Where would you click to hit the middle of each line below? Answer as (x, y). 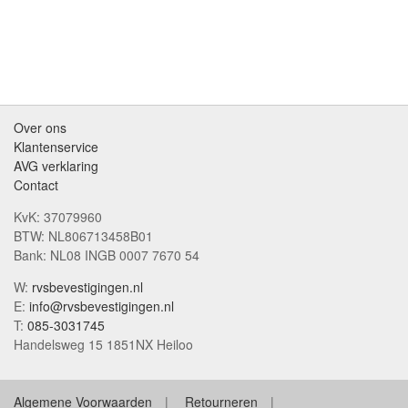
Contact (36, 185)
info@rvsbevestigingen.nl (102, 306)
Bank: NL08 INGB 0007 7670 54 (107, 255)
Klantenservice (56, 147)
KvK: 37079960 (58, 217)
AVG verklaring (56, 166)
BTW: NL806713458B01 (83, 236)
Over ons (40, 128)
